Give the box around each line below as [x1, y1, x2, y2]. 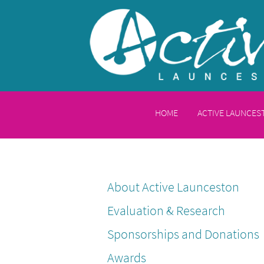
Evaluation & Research [107, 202, 225, 220]
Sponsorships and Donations [107, 225, 259, 243]
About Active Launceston [107, 178, 239, 196]
